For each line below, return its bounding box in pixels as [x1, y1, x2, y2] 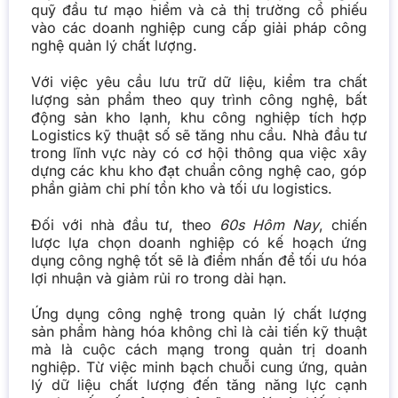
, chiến [319, 215, 368, 234]
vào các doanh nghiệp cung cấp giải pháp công [30, 19, 368, 37]
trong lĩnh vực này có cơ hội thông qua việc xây [30, 143, 368, 162]
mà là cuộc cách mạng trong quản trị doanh [30, 340, 368, 359]
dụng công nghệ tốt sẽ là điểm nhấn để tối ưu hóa [30, 251, 368, 269]
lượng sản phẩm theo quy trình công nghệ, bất [30, 90, 368, 108]
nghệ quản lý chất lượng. [30, 36, 197, 55]
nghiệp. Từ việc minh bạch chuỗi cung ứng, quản [30, 358, 368, 377]
